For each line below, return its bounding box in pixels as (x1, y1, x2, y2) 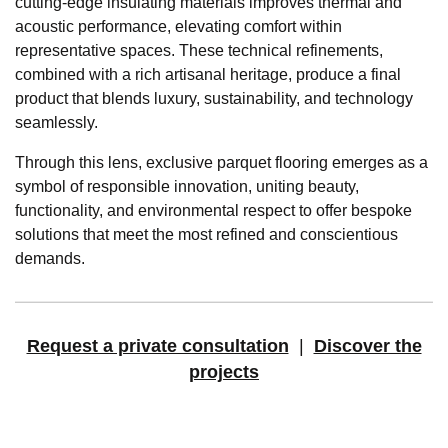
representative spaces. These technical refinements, (15, 42, 383, 60)
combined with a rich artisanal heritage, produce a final (15, 66, 401, 84)
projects (189, 362, 259, 383)
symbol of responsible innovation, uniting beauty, (15, 178, 359, 196)
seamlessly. (15, 114, 98, 132)
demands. (15, 250, 85, 268)
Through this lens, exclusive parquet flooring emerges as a (15, 154, 428, 172)
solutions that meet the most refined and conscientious (15, 226, 398, 244)
